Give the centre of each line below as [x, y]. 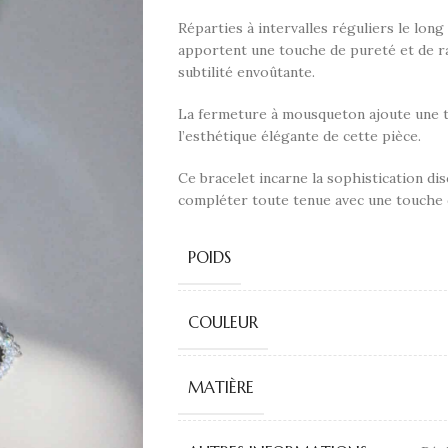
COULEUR [222, 322]
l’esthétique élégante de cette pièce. [299, 136]
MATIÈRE [220, 387]
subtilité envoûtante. [246, 72]
